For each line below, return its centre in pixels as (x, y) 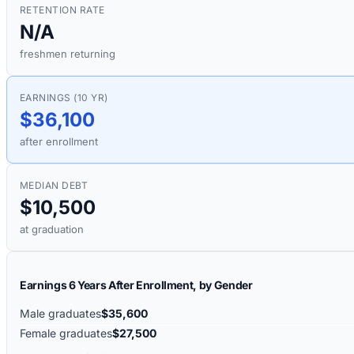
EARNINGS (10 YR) (64, 98)
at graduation (52, 230)
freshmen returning (68, 54)
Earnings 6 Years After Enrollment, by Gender (136, 285)
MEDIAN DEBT (54, 186)
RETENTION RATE (62, 10)
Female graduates (66, 333)
